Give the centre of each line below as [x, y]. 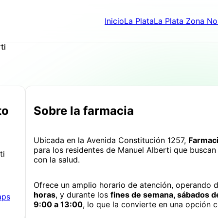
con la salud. [57, 159]
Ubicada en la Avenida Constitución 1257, [111, 140]
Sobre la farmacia [84, 110]
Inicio [114, 21]
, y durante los [83, 194]
